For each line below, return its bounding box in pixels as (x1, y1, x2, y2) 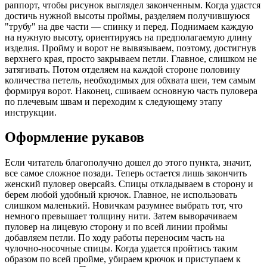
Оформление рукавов (5, 129, 144, 145)
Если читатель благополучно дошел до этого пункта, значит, (5, 157, 252, 168)
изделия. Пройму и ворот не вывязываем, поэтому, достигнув (5, 42, 256, 53)
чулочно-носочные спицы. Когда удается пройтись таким (5, 243, 238, 254)
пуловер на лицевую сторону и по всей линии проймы (5, 222, 228, 232)
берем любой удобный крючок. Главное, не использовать (5, 190, 237, 200)
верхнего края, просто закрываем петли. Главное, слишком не (5, 53, 257, 64)
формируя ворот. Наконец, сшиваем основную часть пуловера (5, 85, 257, 96)
